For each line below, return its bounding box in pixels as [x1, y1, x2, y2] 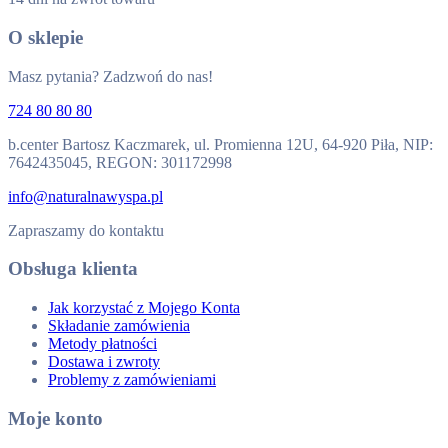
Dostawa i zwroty [48, 353, 160, 371]
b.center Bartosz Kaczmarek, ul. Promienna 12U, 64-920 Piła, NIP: [8, 135, 433, 153]
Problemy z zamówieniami [48, 371, 216, 389]
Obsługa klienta [8, 258, 138, 280]
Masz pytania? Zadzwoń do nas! [8, 67, 213, 85]
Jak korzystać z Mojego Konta [48, 299, 240, 317]
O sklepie [8, 26, 83, 48]
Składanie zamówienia [48, 317, 190, 335]
